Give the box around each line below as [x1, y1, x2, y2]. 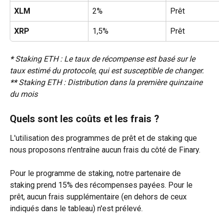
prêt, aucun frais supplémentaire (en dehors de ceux [10, 192, 189, 202]
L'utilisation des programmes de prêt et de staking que [10, 133, 199, 143]
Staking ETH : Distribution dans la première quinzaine [17, 78, 204, 88]
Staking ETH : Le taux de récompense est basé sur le [13, 54, 197, 64]
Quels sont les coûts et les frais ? [10, 112, 159, 125]
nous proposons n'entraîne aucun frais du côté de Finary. [10, 145, 200, 154]
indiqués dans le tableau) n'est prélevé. [10, 204, 143, 214]
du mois [10, 89, 40, 99]
